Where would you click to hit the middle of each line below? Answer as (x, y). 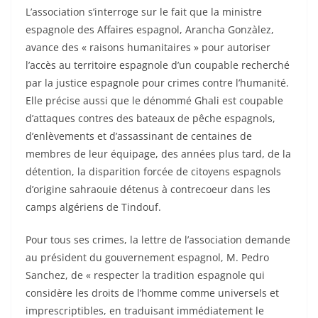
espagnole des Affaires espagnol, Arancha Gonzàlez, (150, 30)
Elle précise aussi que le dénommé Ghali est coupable (154, 101)
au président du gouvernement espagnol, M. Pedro (147, 258)
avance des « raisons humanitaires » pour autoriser (148, 48)
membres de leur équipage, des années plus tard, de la (158, 154)
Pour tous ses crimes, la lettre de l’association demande (158, 240)
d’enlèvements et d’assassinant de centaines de (139, 136)
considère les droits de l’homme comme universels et (152, 293)
